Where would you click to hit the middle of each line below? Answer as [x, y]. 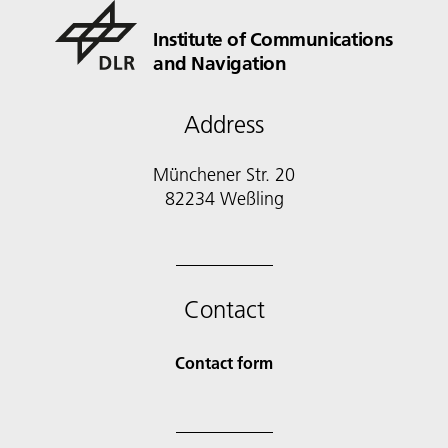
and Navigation [220, 63]
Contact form [224, 363]
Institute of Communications [273, 39]
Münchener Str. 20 [224, 175]
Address [224, 125]
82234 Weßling [224, 199]
